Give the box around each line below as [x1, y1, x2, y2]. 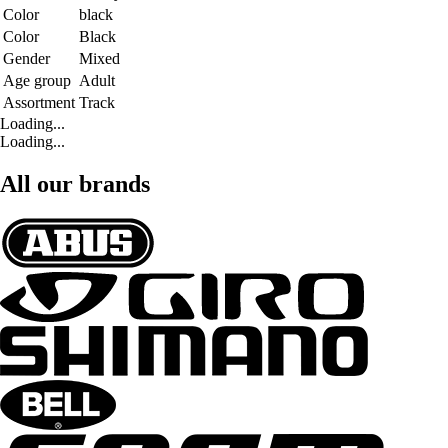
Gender [3, 49, 50, 67]
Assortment [3, 93, 75, 111]
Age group [3, 71, 71, 89]
